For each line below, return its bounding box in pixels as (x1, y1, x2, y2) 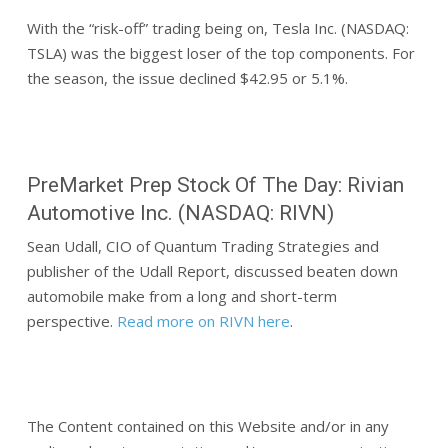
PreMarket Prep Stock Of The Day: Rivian (26, 172, 404, 197)
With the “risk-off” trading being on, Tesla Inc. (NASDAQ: (26, 17, 409, 38)
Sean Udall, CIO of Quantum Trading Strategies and (26, 235, 379, 256)
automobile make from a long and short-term (26, 285, 337, 306)
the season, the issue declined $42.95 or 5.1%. (26, 67, 348, 88)
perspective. (26, 310, 117, 331)
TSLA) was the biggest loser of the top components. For (26, 42, 415, 63)
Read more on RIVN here (116, 310, 290, 331)
